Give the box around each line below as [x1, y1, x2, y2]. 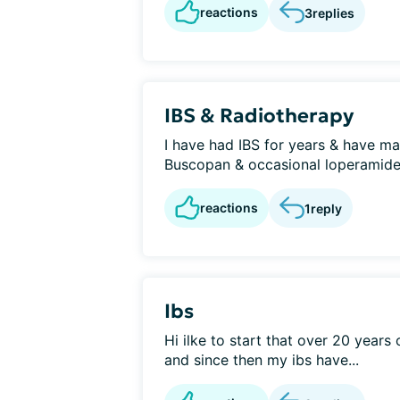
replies [312, 4, 354, 21]
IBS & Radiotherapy [164, 104, 354, 128]
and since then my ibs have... [164, 351, 359, 369]
